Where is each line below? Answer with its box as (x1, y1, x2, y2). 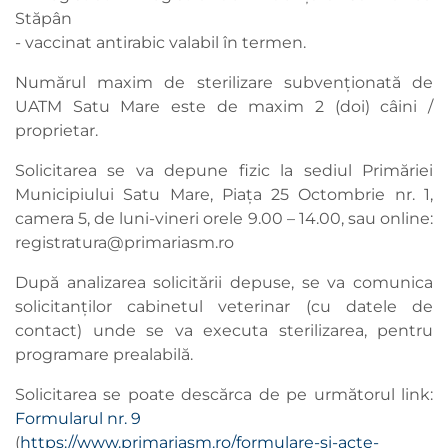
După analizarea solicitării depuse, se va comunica (15, 273, 433, 293)
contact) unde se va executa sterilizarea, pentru (15, 321, 433, 341)
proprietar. (15, 121, 98, 141)
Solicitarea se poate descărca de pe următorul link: (15, 385, 433, 405)
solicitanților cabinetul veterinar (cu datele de (15, 297, 433, 317)
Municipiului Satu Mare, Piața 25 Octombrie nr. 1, (15, 185, 433, 205)
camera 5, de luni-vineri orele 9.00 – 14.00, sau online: (15, 209, 433, 229)
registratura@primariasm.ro (15, 233, 234, 253)
